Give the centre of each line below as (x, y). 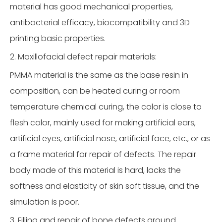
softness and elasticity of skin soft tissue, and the (105, 186)
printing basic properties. (58, 38)
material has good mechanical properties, (91, 7)
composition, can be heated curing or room (95, 91)
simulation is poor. (45, 202)
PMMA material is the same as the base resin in (99, 75)
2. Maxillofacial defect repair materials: (83, 57)
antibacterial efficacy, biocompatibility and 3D (100, 23)
